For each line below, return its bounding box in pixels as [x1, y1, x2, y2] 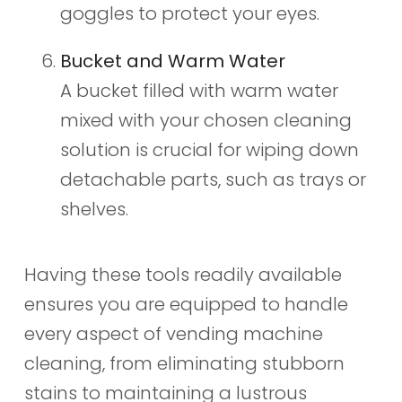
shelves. [59, 197, 128, 223]
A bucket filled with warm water [59, 78, 338, 104]
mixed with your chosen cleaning [59, 108, 352, 134]
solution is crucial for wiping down [59, 137, 359, 163]
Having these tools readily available [23, 262, 342, 288]
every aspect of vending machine [23, 321, 323, 347]
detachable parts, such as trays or [59, 167, 366, 193]
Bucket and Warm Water [59, 48, 285, 74]
